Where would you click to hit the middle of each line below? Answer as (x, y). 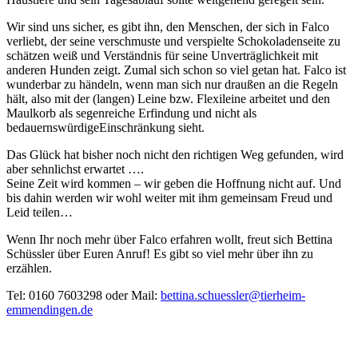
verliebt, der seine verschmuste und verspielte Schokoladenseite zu (173, 41)
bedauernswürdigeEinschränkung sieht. (105, 127)
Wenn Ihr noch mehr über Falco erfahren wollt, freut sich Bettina (169, 239)
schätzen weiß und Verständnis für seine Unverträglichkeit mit (162, 55)
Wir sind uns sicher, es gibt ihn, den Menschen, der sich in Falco (168, 26)
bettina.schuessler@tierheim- (233, 295)
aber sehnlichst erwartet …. (75, 169)
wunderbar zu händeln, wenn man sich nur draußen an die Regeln (172, 84)
